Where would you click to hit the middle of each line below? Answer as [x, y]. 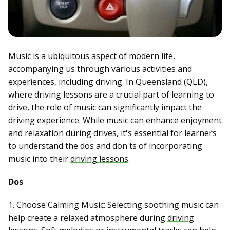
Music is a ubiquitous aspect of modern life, [92, 56]
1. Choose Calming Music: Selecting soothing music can [113, 205]
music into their [39, 159]
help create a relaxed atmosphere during [88, 218]
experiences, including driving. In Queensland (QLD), [108, 82]
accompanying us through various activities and [100, 69]
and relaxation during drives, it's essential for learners [112, 133]
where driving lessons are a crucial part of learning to [111, 95]
